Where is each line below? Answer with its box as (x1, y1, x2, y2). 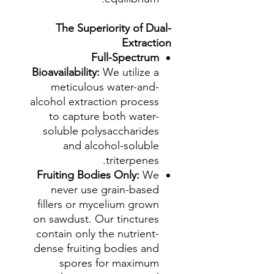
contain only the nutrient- (36, 227, 159, 240)
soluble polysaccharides (43, 124, 159, 138)
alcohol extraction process (30, 95, 159, 108)
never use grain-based (51, 183, 159, 196)
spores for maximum (59, 256, 159, 270)
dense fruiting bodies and (34, 242, 159, 255)
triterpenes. (106, 154, 159, 167)
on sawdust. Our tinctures (33, 212, 159, 226)
